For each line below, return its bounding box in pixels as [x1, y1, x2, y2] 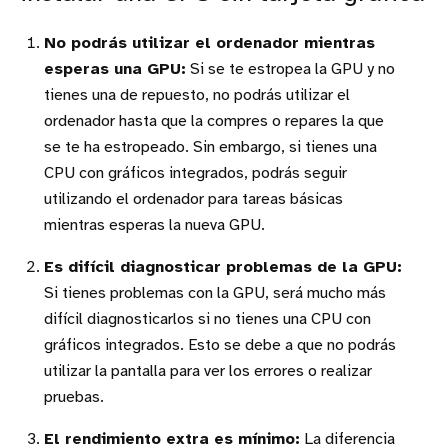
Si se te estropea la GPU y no [186, 61, 395, 79]
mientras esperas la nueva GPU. [44, 217, 265, 235]
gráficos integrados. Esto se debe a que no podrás [44, 337, 396, 355]
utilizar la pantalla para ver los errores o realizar [44, 363, 372, 381]
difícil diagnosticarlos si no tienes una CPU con [44, 311, 371, 329]
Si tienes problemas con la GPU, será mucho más [44, 285, 386, 303]
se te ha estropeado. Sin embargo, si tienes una [44, 139, 377, 157]
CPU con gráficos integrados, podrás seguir [44, 165, 347, 183]
